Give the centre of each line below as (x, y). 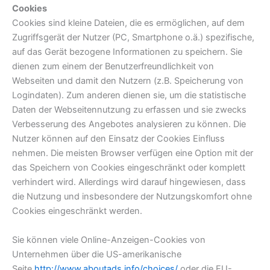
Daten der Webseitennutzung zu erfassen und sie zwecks (129, 110)
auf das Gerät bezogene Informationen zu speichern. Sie (127, 52)
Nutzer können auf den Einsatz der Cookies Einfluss (118, 139)
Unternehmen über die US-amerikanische (97, 255)
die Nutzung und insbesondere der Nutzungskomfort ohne (132, 197)
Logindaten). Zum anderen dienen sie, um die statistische (129, 96)
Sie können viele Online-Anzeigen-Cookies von (109, 240)
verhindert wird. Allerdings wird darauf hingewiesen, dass (129, 182)
